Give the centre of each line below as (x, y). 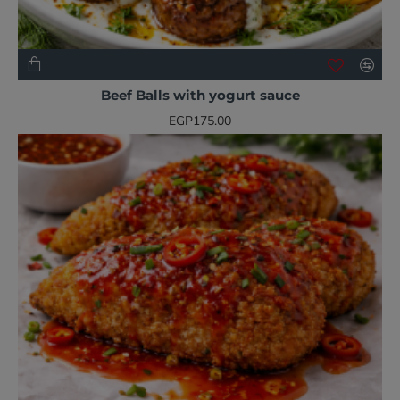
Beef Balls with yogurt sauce (200, 95)
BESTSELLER (341, 89)
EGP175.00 (200, 121)
